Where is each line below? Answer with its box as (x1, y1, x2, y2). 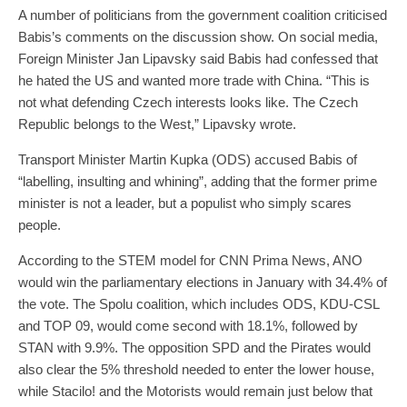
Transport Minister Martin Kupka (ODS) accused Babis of (18, 151, 357, 167)
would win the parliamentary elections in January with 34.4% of (18, 273, 387, 290)
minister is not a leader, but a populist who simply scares (18, 194, 352, 211)
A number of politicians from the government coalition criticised (18, 6, 387, 23)
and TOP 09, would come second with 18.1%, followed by (18, 317, 358, 333)
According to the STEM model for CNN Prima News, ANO (18, 252, 362, 268)
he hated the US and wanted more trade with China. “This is (18, 72, 370, 88)
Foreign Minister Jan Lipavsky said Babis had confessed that (18, 50, 378, 66)
